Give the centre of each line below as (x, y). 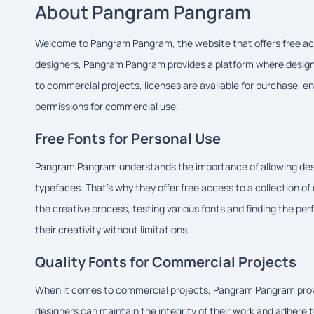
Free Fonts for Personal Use (128, 138)
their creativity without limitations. (112, 229)
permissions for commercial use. (107, 106)
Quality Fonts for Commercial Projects (166, 261)
